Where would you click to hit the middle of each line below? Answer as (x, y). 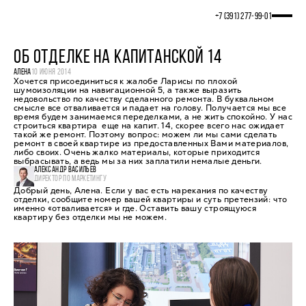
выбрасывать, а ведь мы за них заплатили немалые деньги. (138, 161)
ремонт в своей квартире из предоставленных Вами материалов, (151, 143)
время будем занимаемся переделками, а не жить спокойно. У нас (153, 117)
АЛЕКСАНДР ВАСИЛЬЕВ (66, 170)
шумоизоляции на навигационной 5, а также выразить (128, 90)
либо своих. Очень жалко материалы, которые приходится (137, 152)
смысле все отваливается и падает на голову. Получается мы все (150, 108)
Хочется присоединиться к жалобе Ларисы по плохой (126, 81)
